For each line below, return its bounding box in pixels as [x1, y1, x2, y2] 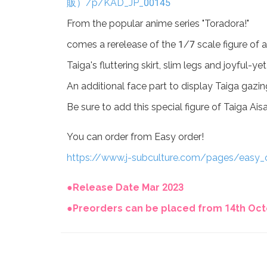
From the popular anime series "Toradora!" [67, 18, 249, 29]
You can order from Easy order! [67, 131, 204, 142]
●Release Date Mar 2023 [67, 182, 184, 193]
